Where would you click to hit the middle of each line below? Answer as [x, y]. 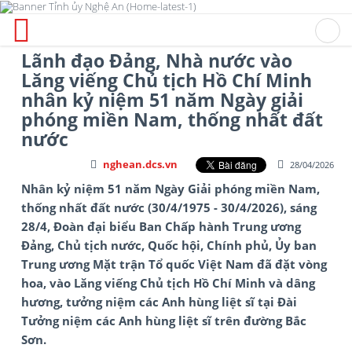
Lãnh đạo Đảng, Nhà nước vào [157, 60]
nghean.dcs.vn [140, 164]
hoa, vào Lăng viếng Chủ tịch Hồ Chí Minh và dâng [168, 282]
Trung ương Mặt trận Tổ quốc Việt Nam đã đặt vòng [174, 264]
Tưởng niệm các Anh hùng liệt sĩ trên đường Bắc [164, 320]
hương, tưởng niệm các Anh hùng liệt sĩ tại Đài [159, 301]
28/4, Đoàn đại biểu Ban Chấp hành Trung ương [161, 226]
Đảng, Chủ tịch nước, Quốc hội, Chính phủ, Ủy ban [169, 245]
